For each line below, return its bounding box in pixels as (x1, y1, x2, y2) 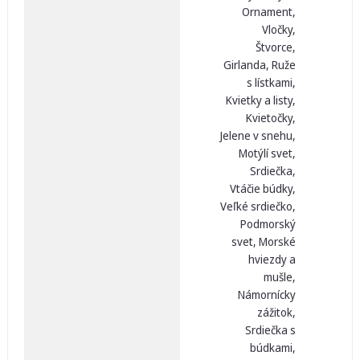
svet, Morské (231, 233, 296, 249)
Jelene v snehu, (219, 127, 296, 143)
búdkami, (249, 339, 296, 355)
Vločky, (261, 21, 296, 37)
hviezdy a (247, 251, 296, 267)
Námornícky (237, 286, 296, 302)
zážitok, (256, 304, 296, 320)
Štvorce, (255, 39, 296, 55)
